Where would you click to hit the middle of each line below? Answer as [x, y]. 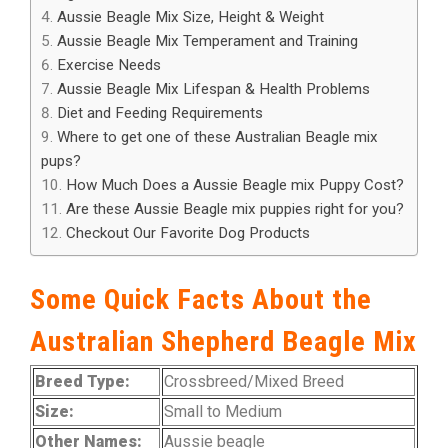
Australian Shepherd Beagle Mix [223, 341]
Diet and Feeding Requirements [160, 112]
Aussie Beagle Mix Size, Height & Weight [190, 16]
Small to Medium [223, 411]
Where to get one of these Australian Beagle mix [217, 136]
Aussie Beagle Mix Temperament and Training [207, 40]
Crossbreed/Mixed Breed [254, 381]
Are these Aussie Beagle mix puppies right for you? [235, 208]
